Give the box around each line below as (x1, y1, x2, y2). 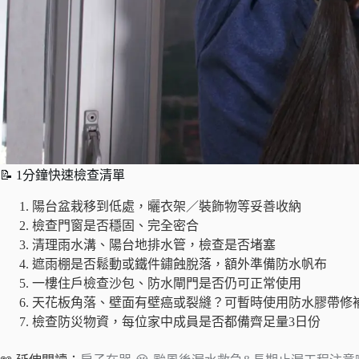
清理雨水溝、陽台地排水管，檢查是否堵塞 (32, 237, 276, 252)
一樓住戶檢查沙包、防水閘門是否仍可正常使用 (32, 276, 301, 290)
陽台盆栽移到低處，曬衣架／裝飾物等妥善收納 (32, 199, 301, 213)
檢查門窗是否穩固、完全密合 (32, 218, 199, 232)
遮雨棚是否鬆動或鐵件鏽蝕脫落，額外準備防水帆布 (32, 256, 327, 271)
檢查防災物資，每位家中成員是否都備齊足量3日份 (32, 314, 321, 329)
